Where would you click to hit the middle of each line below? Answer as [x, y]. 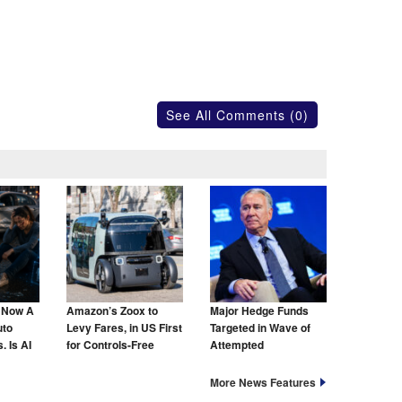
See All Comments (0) [237, 115]
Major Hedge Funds [259, 311]
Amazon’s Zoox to [112, 311]
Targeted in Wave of [260, 328]
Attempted [237, 345]
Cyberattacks [245, 363]
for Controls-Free [110, 345]
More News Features [263, 383]
